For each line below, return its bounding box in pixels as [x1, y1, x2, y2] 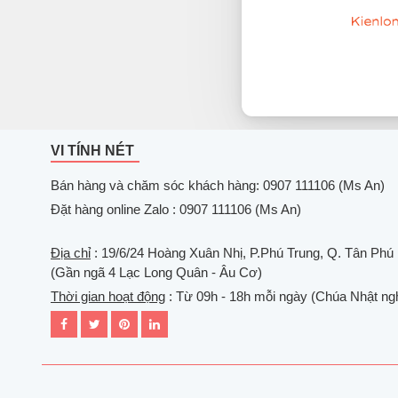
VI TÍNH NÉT [51, 143, 134, 158]
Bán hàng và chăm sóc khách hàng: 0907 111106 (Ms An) [51, 178, 385, 193]
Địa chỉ [51, 245, 91, 260]
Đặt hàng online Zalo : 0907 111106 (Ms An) [51, 202, 301, 217]
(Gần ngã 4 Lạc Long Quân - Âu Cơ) [51, 265, 262, 280]
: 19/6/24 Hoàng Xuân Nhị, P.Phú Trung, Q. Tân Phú [91, 245, 394, 260]
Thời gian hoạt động [51, 289, 165, 304]
